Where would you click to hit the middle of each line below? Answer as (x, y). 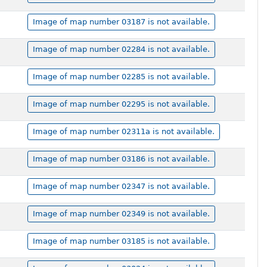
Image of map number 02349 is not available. (121, 214)
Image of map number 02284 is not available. (121, 49)
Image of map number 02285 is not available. (121, 77)
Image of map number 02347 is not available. (121, 187)
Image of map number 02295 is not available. (121, 104)
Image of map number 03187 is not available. (121, 22)
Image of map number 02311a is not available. (123, 132)
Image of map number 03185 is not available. (121, 241)
